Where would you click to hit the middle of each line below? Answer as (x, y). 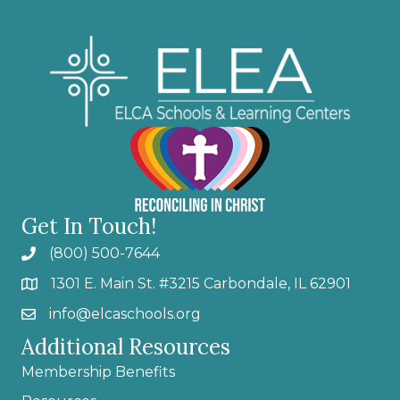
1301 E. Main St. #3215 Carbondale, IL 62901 (201, 284)
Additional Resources (126, 347)
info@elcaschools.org (125, 314)
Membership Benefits (98, 372)
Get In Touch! (89, 227)
